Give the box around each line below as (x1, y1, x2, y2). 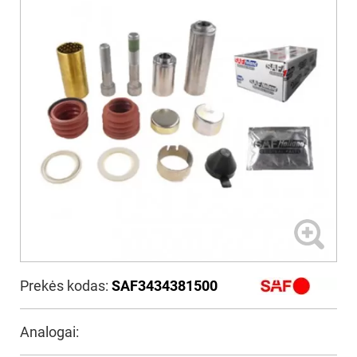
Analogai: (20, 324, 79, 340)
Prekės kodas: (20, 277, 112, 294)
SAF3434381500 (112, 277, 218, 294)
